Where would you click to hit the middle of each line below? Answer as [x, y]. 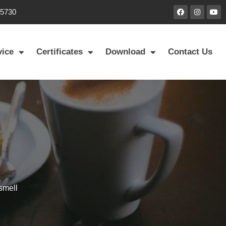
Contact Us [190, 52]
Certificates [60, 52]
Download [126, 52]
